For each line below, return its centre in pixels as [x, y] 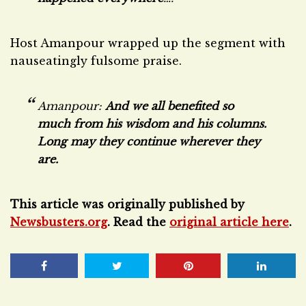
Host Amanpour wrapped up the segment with [148, 43]
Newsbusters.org [59, 222]
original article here [229, 222]
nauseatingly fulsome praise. [96, 61]
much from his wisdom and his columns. [152, 124]
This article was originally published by [127, 204]
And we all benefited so [169, 106]
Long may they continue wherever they [149, 141]
